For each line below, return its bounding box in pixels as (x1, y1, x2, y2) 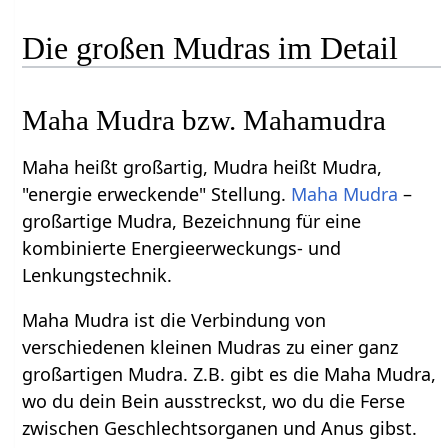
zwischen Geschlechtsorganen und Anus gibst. (22, 415, 418, 440)
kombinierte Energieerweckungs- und (22, 235, 342, 260)
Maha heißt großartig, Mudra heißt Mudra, (22, 154, 383, 179)
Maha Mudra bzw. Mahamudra (22, 103, 387, 136)
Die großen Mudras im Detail (22, 29, 399, 66)
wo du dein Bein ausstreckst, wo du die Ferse (22, 388, 406, 413)
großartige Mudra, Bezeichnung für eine (22, 208, 362, 233)
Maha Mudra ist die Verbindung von (22, 307, 327, 332)
